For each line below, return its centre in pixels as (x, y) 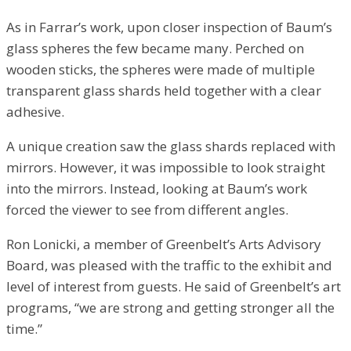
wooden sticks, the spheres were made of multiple (161, 69)
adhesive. (35, 111)
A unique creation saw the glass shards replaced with (171, 146)
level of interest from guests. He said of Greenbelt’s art (174, 286)
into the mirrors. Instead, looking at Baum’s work (157, 188)
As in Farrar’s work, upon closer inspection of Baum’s (169, 27)
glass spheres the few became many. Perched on (155, 48)
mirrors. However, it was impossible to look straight (166, 167)
